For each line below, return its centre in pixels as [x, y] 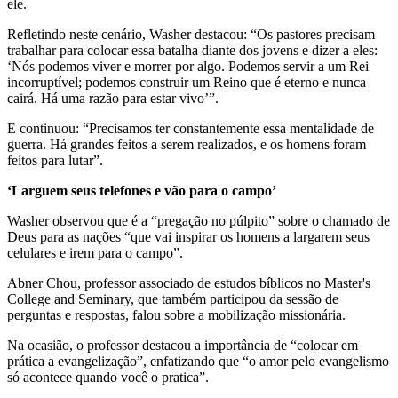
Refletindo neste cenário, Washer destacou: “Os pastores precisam [191, 34]
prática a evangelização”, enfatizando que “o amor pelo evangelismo [198, 361]
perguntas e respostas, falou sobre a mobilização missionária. [176, 314]
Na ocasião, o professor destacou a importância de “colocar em [183, 345]
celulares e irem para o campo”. [95, 252]
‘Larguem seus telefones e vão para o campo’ [142, 190]
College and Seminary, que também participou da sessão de [173, 298]
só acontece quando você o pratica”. [108, 377]
